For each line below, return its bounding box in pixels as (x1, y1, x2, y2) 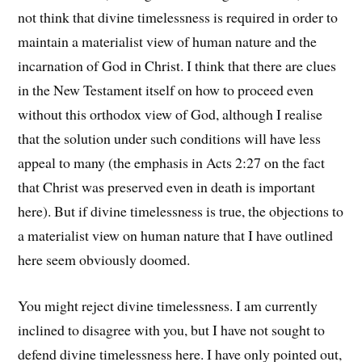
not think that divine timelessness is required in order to (18, 6, 339, 27)
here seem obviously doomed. (18, 249, 191, 269)
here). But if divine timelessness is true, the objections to (18, 200, 344, 221)
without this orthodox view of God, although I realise (18, 103, 323, 124)
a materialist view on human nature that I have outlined (18, 225, 334, 245)
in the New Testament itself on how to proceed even (18, 79, 314, 99)
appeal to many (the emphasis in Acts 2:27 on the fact (18, 152, 326, 172)
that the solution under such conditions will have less (18, 128, 322, 148)
